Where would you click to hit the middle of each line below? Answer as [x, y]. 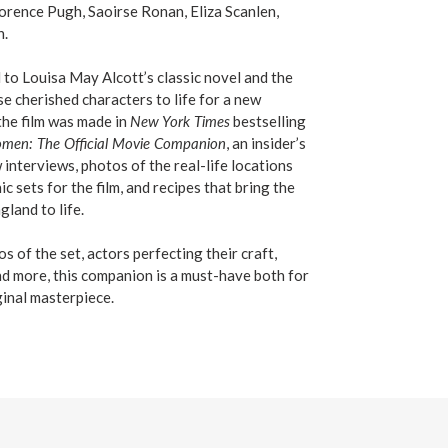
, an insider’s [266, 143]
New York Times [180, 121]
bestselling [268, 121]
